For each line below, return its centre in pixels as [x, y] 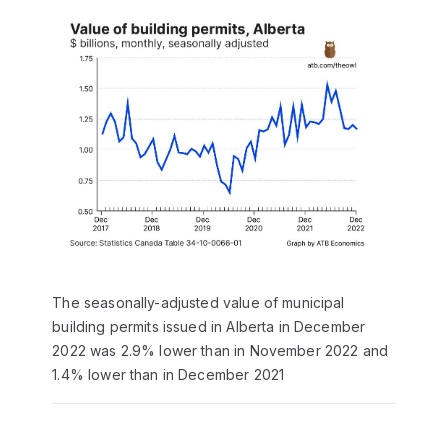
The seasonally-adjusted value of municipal [198, 303]
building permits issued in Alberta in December [209, 327]
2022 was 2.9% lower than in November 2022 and [220, 351]
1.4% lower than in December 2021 [168, 375]
